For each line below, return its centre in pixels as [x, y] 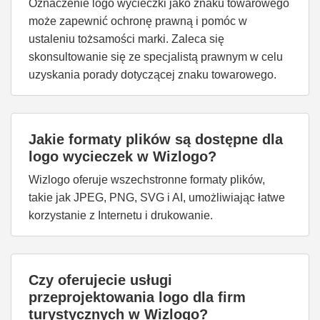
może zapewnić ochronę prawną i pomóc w [138, 21]
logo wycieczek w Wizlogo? [122, 156]
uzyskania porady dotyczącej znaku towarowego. [152, 75]
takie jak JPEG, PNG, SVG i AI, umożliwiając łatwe [157, 197]
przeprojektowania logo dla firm [137, 297]
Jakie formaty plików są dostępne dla [156, 139]
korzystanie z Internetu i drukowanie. [121, 215]
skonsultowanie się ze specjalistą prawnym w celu [156, 57]
